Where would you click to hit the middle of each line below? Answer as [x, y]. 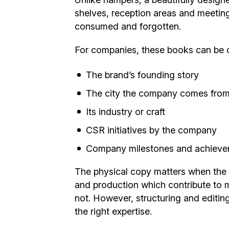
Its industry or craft [125, 111]
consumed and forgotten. [128, 26]
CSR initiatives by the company [151, 130]
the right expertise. [113, 211]
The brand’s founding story [142, 75]
